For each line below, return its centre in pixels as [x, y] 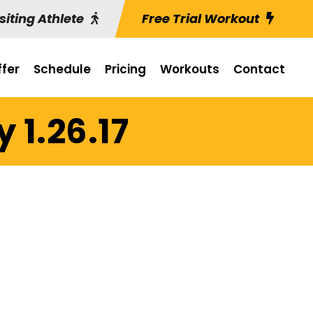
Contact [259, 69]
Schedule [62, 69]
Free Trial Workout [201, 19]
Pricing [125, 69]
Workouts [190, 69]
